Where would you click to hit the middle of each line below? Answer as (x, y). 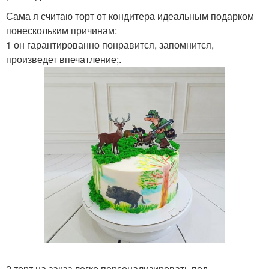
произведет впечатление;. (64, 59)
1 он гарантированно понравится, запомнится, (110, 45)
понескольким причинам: (62, 30)
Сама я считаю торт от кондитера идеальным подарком (130, 16)
